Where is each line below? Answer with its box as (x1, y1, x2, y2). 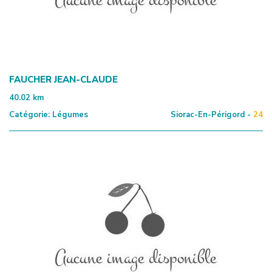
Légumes (50, 109, 88, 120)
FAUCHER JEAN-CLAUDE (9, 73, 118, 86)
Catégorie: (9, 109, 50, 120)
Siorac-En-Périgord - (171, 109, 251, 120)
